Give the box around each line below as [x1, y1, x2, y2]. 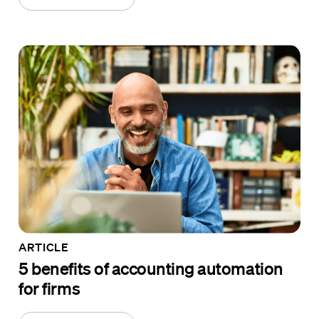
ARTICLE [19, 239, 69, 254]
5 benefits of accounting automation [19, 257, 283, 278]
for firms [19, 277, 80, 298]
